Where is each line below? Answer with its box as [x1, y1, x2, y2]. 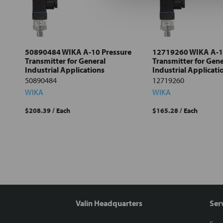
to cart [44, 41, 64, 50]
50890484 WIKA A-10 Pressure [25, 47, 131, 57]
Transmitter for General [25, 56, 106, 66]
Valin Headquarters [76, 198, 142, 209]
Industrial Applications [25, 65, 105, 75]
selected [42, 34, 66, 43]
